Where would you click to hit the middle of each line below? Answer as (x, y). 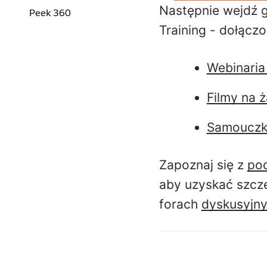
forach (180, 204)
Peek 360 (50, 13)
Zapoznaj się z (203, 164)
